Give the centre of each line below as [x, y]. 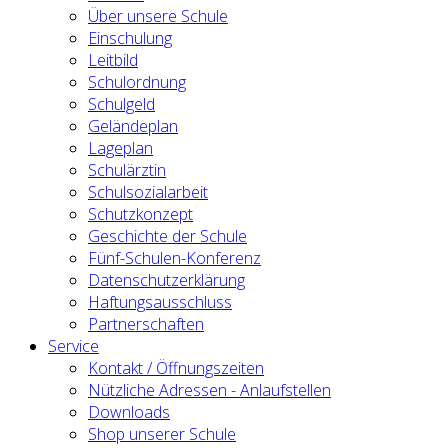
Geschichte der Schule [167, 235]
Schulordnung [137, 81]
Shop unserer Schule [162, 433]
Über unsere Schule [158, 15]
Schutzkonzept [140, 213]
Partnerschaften [146, 323]
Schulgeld [121, 103]
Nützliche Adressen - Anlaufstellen [209, 389]
